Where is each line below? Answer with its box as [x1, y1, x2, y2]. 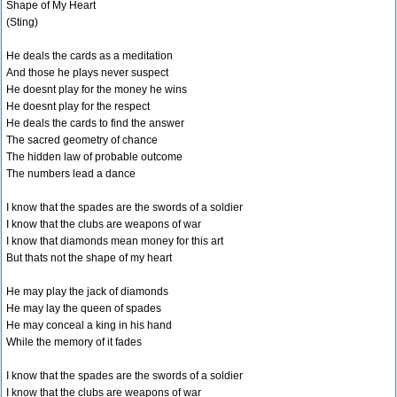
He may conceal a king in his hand [6, 319, 172, 331]
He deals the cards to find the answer [6, 117, 184, 129]
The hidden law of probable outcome [6, 151, 183, 163]
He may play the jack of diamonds [6, 285, 168, 298]
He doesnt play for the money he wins [6, 83, 187, 96]
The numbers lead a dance [6, 167, 136, 180]
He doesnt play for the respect [6, 100, 150, 113]
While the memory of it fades [6, 336, 142, 348]
